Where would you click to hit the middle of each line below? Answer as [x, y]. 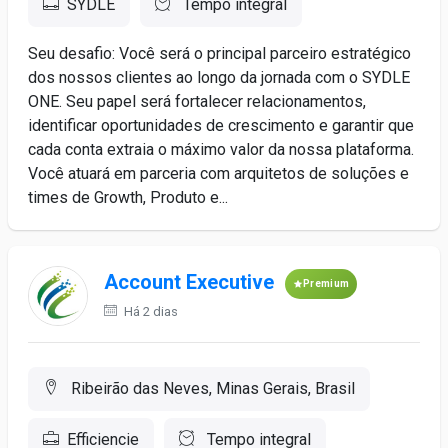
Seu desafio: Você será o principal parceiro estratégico [219, 53]
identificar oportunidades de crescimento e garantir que [221, 125]
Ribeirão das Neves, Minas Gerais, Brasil [211, 388]
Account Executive [189, 282]
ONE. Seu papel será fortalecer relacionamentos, [197, 101]
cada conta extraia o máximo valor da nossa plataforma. [221, 149]
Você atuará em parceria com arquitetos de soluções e [218, 173]
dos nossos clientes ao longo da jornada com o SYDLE [219, 77]
